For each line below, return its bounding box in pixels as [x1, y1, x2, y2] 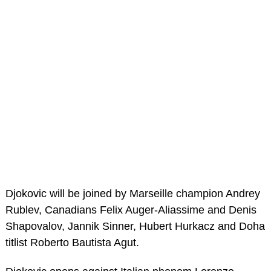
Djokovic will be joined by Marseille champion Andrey [5, 188, 260, 200]
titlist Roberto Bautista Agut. [5, 237, 139, 249]
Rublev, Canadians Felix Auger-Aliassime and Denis [5, 204, 256, 217]
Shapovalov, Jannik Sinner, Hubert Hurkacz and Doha [5, 220, 265, 233]
